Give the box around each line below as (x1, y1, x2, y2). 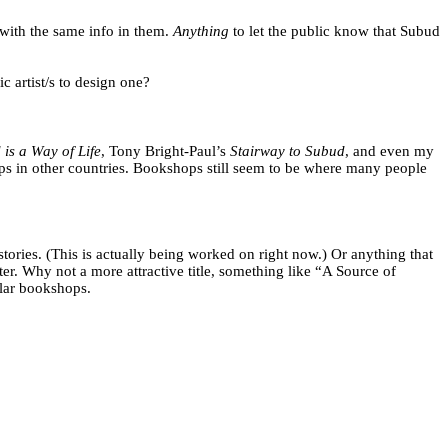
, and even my (345, 143, 434, 160)
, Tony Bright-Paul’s (101, 143, 230, 160)
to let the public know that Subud (229, 23, 440, 40)
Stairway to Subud (230, 143, 345, 160)
